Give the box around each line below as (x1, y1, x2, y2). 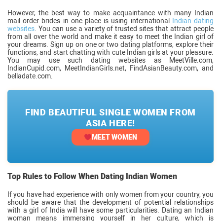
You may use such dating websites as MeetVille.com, (7, 56, 214, 64)
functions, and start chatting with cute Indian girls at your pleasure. (7, 48, 214, 56)
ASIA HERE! (86, 117, 135, 128)
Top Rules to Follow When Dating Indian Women (7, 171, 177, 181)
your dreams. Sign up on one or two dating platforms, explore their (7, 40, 214, 48)
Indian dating (172, 16, 214, 25)
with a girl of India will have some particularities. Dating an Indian (7, 206, 214, 214)
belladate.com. (7, 72, 53, 80)
